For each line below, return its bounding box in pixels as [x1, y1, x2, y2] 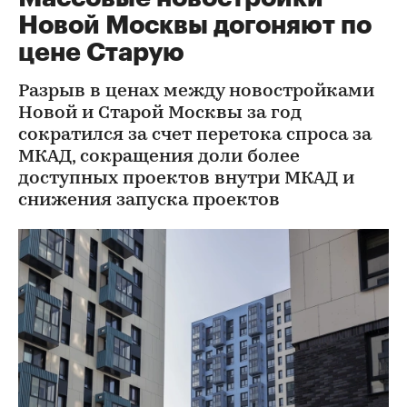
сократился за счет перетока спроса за [18, 126, 372, 144]
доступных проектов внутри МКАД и [18, 170, 354, 188]
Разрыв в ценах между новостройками [18, 83, 374, 101]
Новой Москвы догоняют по [18, 13, 372, 38]
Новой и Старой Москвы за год [18, 104, 302, 123]
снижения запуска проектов [18, 192, 280, 210]
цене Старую [18, 40, 184, 65]
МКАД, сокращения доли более [18, 148, 300, 166]
